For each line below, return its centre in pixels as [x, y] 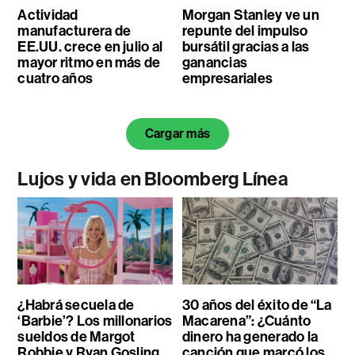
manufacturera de [74, 31]
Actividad [48, 15]
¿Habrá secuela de [76, 305]
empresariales [227, 78]
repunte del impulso [245, 31]
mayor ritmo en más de [89, 62]
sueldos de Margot [76, 336]
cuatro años [55, 78]
